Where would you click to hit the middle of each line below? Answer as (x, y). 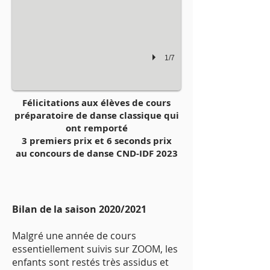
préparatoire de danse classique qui (96, 115)
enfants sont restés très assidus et (90, 262)
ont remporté (96, 128)
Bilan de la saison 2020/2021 (80, 209)
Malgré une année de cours (74, 236)
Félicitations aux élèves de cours (96, 103)
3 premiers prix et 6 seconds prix (96, 141)
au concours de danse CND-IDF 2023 (96, 153)
